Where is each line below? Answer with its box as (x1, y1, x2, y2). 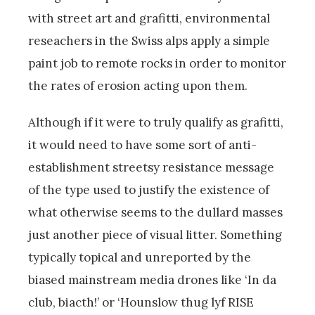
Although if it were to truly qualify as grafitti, (28, 114, 283, 130)
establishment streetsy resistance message (28, 159, 274, 175)
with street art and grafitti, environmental (28, 10, 270, 26)
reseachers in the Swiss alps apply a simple (28, 32, 270, 49)
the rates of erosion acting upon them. (28, 77, 247, 94)
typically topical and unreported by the (28, 249, 251, 265)
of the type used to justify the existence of (28, 181, 269, 198)
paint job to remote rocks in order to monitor (28, 55, 286, 71)
